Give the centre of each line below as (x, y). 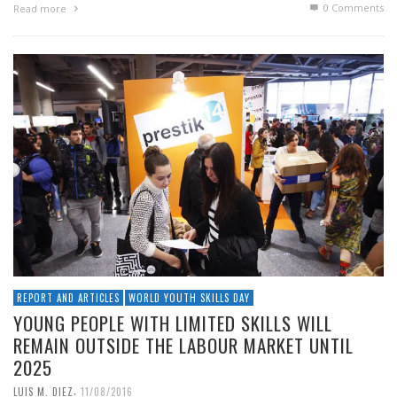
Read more (41, 9)
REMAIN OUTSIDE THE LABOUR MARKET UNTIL (183, 346)
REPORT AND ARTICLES (68, 298)
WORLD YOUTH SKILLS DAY (189, 298)
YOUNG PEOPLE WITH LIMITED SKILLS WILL (173, 323)
